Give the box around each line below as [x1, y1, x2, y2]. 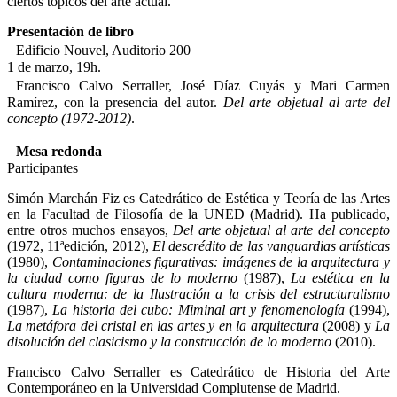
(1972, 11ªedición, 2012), [7, 238, 149, 254]
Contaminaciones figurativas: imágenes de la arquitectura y [51, 254, 391, 270]
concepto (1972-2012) [7, 111, 131, 127]
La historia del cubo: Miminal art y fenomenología [52, 302, 345, 318]
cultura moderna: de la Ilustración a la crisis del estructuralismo [7, 286, 390, 302]
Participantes [7, 160, 78, 176]
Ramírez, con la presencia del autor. [7, 95, 223, 111]
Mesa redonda [7, 144, 102, 160]
